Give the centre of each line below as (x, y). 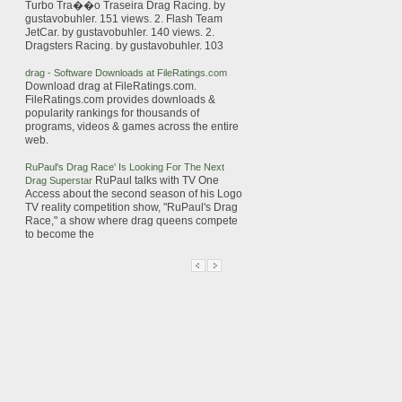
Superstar (71, 180)
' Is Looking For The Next (169, 167)
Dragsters (50, 46)
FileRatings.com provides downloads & (120, 100)
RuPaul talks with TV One (157, 180)
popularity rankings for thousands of (112, 113)
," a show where (91, 221)
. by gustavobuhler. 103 (167, 46)
